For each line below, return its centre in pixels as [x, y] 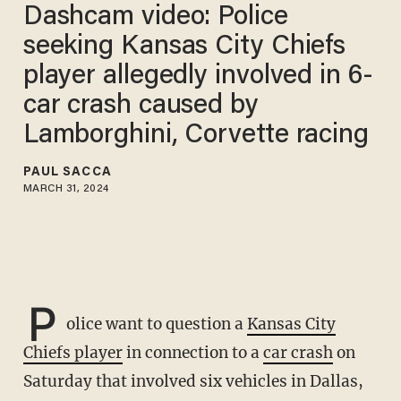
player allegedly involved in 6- [198, 77]
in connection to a [192, 353]
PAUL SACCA [67, 172]
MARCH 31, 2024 [66, 188]
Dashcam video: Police [155, 17]
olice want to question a [156, 324]
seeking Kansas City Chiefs [184, 47]
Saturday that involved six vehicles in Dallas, [193, 382]
